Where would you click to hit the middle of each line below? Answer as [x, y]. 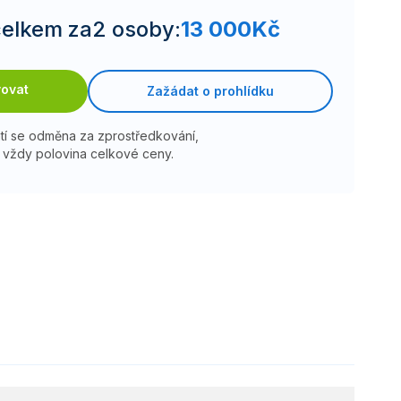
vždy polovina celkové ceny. [88, 153]
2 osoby [133, 29]
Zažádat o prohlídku [210, 90]
